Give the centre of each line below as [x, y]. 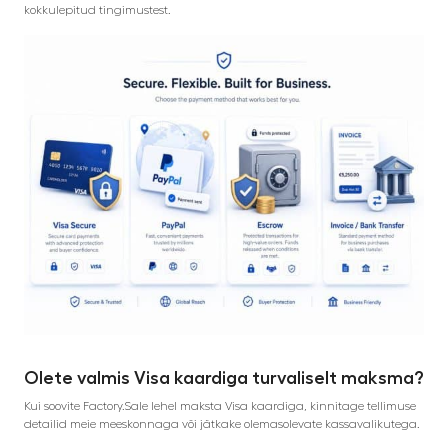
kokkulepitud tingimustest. [97, 9]
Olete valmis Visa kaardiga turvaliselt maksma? [224, 377]
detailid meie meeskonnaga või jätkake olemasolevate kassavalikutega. [222, 423]
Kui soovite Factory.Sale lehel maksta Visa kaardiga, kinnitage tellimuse [220, 405]
